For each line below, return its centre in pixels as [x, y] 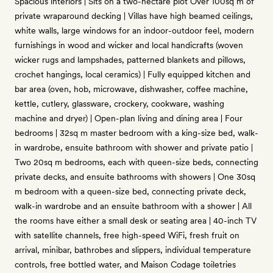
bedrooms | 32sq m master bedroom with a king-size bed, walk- [136, 133]
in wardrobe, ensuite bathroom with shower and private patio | [134, 147]
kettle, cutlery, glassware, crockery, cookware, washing [119, 104]
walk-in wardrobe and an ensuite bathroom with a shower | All [133, 206]
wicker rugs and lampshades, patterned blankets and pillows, [130, 60]
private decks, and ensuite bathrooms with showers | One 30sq [135, 177]
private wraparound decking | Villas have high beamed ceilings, [134, 16]
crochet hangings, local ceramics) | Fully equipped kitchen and [133, 74]
